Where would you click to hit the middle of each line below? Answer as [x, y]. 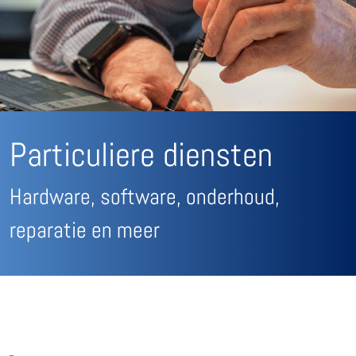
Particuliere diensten [141, 154]
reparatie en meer [85, 230]
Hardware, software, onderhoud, [145, 196]
